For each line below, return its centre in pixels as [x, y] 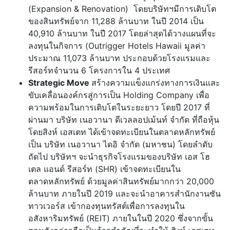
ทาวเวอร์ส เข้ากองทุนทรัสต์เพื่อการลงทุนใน [107, 206]
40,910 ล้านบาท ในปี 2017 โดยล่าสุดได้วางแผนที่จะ [122, 34]
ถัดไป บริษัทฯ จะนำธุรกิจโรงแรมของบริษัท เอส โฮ [119, 157]
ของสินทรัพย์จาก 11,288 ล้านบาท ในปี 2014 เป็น [116, 21]
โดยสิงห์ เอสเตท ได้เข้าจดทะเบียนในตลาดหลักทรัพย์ [122, 132]
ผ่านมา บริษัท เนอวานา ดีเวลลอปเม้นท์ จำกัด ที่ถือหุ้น [124, 120]
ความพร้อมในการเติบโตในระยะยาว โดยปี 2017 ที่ [119, 108]
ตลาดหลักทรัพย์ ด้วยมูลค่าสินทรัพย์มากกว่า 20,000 [121, 181]
